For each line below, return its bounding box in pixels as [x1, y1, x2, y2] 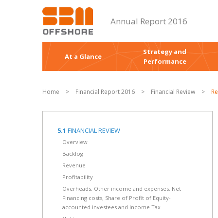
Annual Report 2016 [110, 16, 187, 27]
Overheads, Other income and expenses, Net [62, 185, 181, 192]
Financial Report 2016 [75, 88, 135, 96]
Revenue [62, 162, 86, 169]
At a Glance [65, 52, 102, 61]
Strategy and [143, 47, 186, 56]
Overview [62, 138, 88, 145]
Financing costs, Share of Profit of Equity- [62, 194, 171, 201]
